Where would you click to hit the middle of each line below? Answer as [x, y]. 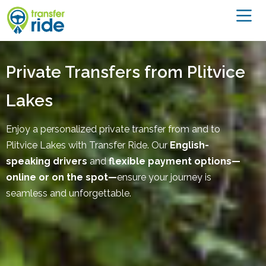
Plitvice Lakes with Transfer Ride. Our [88, 145]
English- [189, 145]
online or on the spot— [61, 178]
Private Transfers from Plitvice [126, 72]
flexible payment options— [175, 161]
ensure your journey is [164, 178]
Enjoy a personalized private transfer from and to [113, 129]
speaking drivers [47, 161]
